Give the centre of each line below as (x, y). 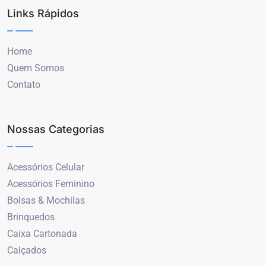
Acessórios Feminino (51, 184)
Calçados (27, 251)
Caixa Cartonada (42, 234)
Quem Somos (36, 68)
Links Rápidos (43, 14)
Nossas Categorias (56, 129)
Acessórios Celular (46, 167)
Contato (24, 85)
